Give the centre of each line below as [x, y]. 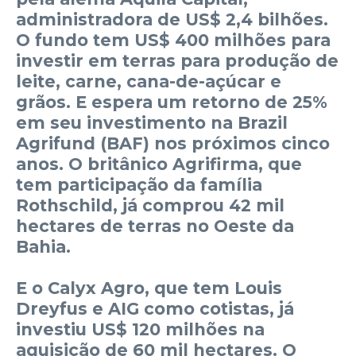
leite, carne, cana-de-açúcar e [149, 81]
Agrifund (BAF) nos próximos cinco [173, 143]
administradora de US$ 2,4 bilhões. [172, 19]
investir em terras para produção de [177, 60]
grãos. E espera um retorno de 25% [172, 102]
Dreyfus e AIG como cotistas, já [155, 308]
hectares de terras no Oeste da [155, 226]
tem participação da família [139, 184]
